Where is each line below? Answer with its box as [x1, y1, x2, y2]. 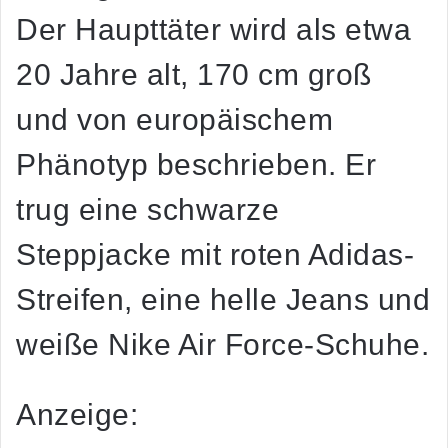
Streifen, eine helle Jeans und [16, 283, 430, 317]
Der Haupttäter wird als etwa [16, 13, 411, 47]
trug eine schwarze [16, 193, 279, 227]
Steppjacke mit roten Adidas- [16, 238, 414, 272]
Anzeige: [16, 398, 138, 432]
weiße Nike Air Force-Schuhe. [16, 328, 429, 362]
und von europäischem [16, 103, 333, 137]
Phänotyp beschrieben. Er [16, 148, 376, 182]
